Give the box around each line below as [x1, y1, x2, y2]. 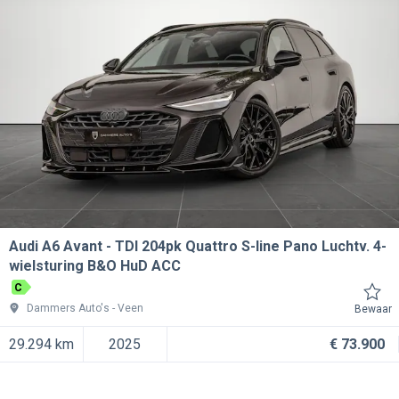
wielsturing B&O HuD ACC [9, 257, 181, 274]
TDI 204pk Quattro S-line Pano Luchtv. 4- [115, 238, 387, 255]
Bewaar [354, 303, 392, 315]
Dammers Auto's [27, 302, 110, 314]
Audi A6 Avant [9, 238, 102, 255]
